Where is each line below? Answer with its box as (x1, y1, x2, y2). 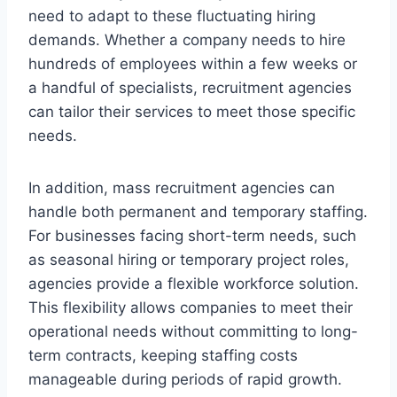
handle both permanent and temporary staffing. (28, 203, 368, 222)
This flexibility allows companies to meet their (28, 299, 353, 317)
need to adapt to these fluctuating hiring (28, 7, 315, 26)
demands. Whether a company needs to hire (28, 31, 346, 50)
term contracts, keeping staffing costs (28, 346, 298, 365)
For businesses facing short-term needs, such (28, 227, 356, 245)
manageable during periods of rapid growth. (28, 370, 342, 389)
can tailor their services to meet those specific (28, 103, 355, 121)
